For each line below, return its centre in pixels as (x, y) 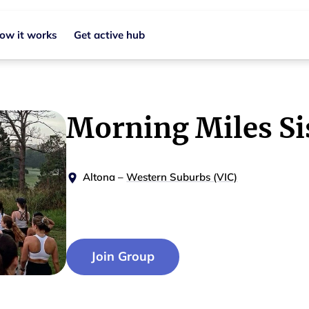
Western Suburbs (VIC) (182, 177)
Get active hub (109, 35)
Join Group (123, 257)
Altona (99, 177)
